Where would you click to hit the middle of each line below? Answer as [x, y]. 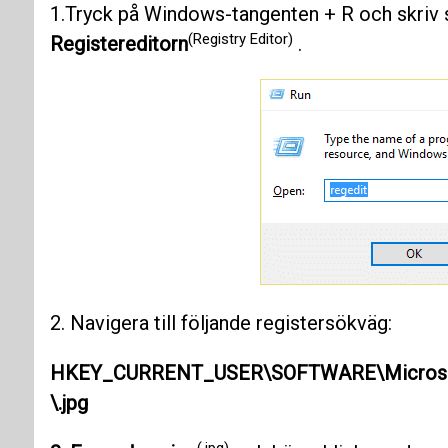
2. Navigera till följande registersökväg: [220, 323]
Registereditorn [118, 44]
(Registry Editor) [240, 38]
